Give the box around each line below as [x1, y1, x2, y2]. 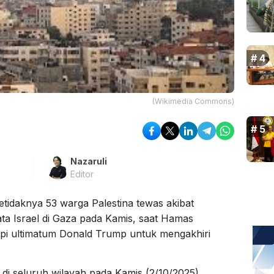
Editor [70, 169, 94, 180]
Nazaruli [70, 156, 107, 167]
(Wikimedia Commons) [152, 97, 235, 106]
